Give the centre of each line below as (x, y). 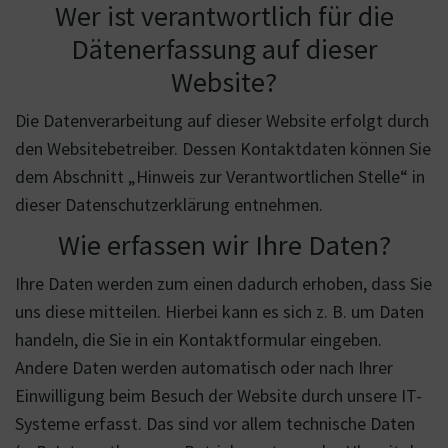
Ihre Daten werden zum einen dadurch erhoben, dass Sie (223, 283)
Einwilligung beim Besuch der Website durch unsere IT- (218, 395)
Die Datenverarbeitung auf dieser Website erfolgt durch (222, 120)
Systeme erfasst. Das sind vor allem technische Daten (215, 423)
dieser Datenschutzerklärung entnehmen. (169, 204)
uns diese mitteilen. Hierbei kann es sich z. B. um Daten (219, 311)
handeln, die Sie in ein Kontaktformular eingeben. (198, 339)
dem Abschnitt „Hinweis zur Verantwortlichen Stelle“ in (220, 176)
